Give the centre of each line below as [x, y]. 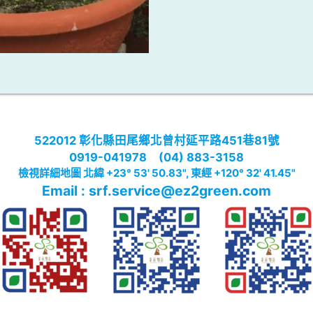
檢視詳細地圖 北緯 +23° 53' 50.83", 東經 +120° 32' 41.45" [156, 173]
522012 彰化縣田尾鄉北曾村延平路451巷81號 [156, 141]
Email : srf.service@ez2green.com [156, 191]
